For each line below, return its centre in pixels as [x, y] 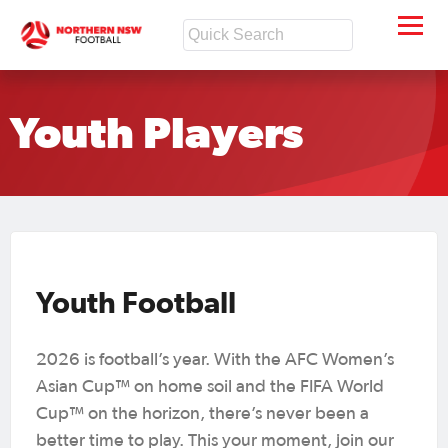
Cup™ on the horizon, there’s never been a [202, 413]
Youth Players [156, 133]
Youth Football [139, 301]
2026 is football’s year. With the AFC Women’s [215, 359]
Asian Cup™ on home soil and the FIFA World [210, 386]
